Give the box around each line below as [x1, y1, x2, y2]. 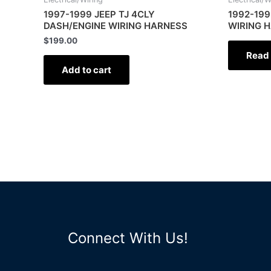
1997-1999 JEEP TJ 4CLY [44, 8, 155, 20]
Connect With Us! [68, 229, 188, 247]
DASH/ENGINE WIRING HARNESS [44, 19, 188, 31]
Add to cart [62, 64, 111, 76]
